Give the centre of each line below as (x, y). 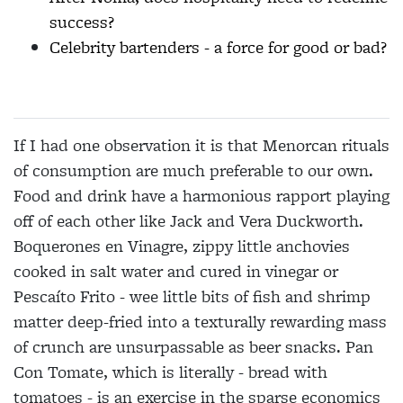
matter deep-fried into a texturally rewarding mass (200, 322)
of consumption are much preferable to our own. (193, 171)
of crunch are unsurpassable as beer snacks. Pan (193, 347)
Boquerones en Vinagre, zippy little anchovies (182, 246)
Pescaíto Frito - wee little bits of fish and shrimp (192, 297)
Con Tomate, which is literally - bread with (170, 372)
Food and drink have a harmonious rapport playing (201, 196)
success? (82, 22)
